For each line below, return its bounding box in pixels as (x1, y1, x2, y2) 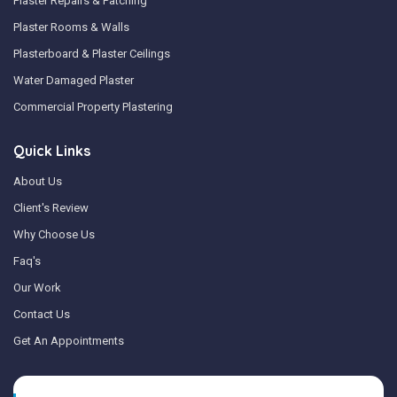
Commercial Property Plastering (13, 99, 173, 113)
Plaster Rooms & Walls (13, 19, 129, 34)
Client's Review (13, 200, 89, 214)
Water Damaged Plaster (13, 73, 134, 87)
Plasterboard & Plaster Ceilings (13, 46, 170, 60)
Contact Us (13, 307, 70, 321)
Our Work (13, 280, 61, 294)
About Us (13, 174, 62, 188)
